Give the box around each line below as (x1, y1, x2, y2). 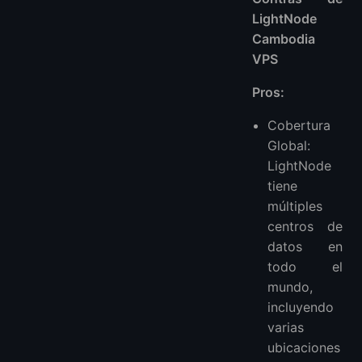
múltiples (267, 197, 323, 214)
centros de (267, 217, 343, 234)
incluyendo (267, 298, 335, 315)
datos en (267, 238, 343, 255)
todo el (267, 258, 343, 275)
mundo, (267, 278, 314, 295)
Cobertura (267, 116, 331, 133)
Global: (267, 137, 311, 154)
